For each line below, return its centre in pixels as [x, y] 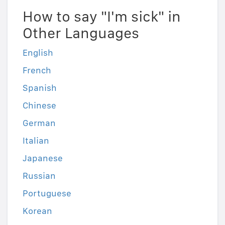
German [39, 123]
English [38, 52]
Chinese [39, 105]
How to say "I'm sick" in [102, 16]
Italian [36, 140]
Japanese [43, 158]
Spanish [40, 87]
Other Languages [81, 32]
